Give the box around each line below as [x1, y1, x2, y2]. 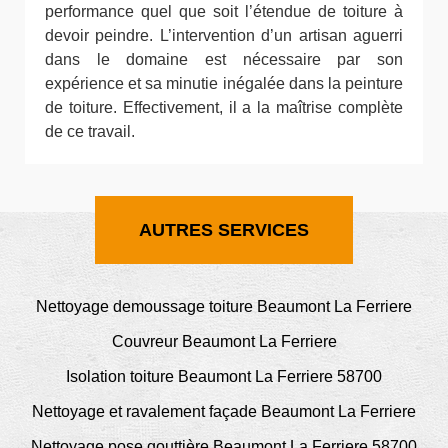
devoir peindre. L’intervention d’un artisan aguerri [45, 27, 403, 45]
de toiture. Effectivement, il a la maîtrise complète [45, 99, 403, 117]
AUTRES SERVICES [139, 220, 309, 241]
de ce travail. [45, 123, 135, 141]
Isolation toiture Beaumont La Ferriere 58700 [66, 368, 382, 386]
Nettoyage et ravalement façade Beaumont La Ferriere [32, 403, 416, 421]
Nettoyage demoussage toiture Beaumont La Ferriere [36, 298, 412, 316]
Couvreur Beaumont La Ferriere [111, 333, 337, 351]
